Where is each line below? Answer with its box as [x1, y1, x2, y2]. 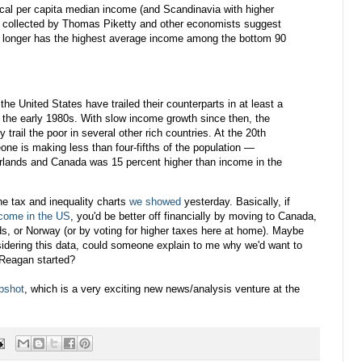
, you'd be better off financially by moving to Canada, [70, 209, 317, 222]
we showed [129, 195, 181, 208]
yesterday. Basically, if [181, 195, 290, 208]
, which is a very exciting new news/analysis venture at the [24, 282, 300, 295]
